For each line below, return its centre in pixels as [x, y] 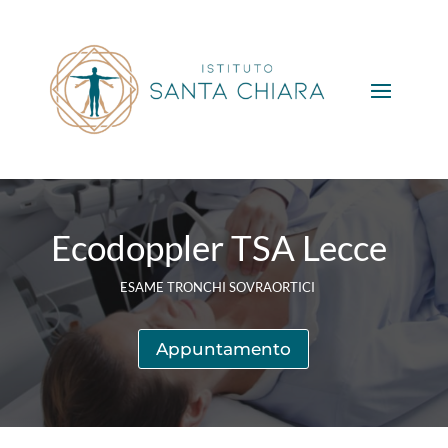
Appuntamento [224, 348]
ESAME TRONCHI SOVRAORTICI [218, 286]
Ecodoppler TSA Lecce [218, 246]
